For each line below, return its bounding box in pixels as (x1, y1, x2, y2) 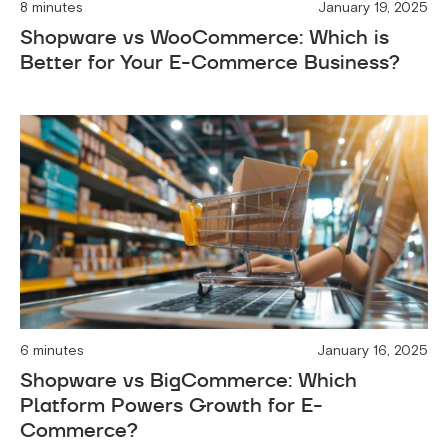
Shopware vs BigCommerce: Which (20, 365, 357, 394)
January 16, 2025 (317, 341, 428, 359)
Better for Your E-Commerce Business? (20, 48, 400, 77)
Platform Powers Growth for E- (20, 390, 323, 419)
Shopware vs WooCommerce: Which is (20, 23, 389, 52)
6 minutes (20, 341, 84, 359)
